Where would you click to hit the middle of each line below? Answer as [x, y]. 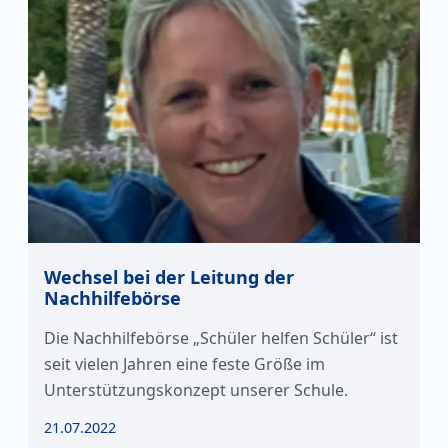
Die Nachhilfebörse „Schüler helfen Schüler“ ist [221, 338]
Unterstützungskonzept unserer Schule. [196, 390]
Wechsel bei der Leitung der [169, 277]
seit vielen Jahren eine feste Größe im [184, 364]
